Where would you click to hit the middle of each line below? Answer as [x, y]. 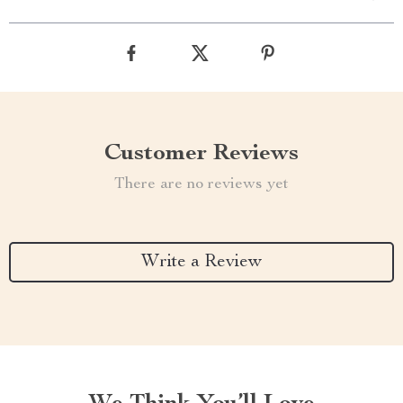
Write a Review [201, 262]
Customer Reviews [201, 154]
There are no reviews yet [201, 184]
